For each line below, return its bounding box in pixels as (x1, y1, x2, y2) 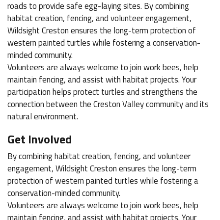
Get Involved (7, 130, 72, 148)
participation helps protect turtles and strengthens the (7, 85, 197, 98)
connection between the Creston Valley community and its (7, 97, 209, 110)
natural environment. (7, 110, 78, 123)
